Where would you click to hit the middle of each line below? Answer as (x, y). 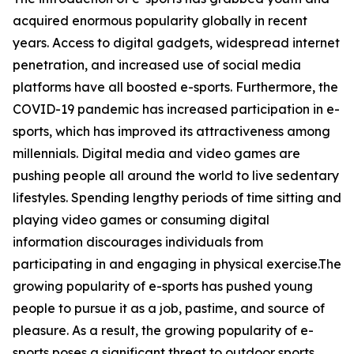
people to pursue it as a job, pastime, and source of (169, 309)
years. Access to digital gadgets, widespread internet (176, 43)
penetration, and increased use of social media (157, 65)
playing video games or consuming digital (141, 220)
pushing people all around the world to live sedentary (176, 176)
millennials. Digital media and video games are (156, 154)
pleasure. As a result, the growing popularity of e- (163, 331)
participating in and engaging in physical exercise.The (177, 264)
